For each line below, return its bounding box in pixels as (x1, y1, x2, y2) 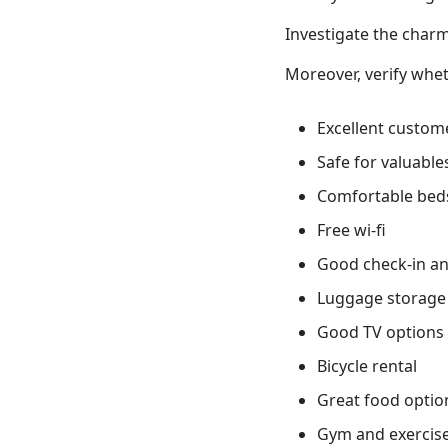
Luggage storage (317, 286, 446, 309)
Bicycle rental (317, 354, 417, 377)
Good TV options (317, 320, 444, 343)
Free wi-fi (317, 218, 386, 241)
